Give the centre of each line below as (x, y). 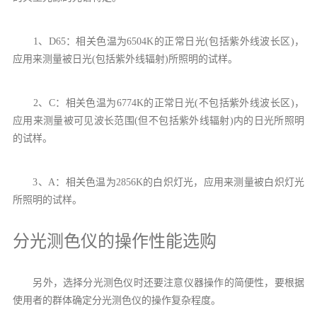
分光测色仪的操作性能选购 (114, 241)
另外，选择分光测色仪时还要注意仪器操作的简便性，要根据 (158, 282)
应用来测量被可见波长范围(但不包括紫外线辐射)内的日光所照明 (158, 120)
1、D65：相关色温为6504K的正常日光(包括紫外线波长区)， (158, 41)
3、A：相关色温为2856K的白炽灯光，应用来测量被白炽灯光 (158, 182)
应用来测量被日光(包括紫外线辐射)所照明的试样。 (125, 59)
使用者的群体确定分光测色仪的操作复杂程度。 (116, 300)
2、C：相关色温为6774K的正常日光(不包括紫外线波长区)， (158, 103)
